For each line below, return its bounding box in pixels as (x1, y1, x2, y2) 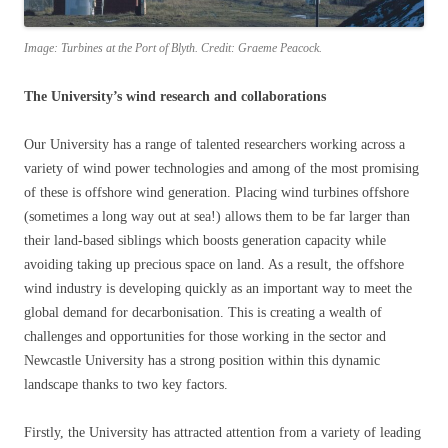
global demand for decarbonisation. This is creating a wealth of (24, 304, 382, 320)
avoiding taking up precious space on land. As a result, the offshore (24, 256, 404, 272)
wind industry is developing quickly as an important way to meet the (24, 280, 412, 296)
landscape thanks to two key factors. (24, 376, 228, 392)
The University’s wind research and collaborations (24, 88, 326, 104)
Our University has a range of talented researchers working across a (24, 136, 405, 152)
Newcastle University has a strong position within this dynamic (24, 352, 380, 368)
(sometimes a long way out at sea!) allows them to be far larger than (24, 208, 410, 224)
